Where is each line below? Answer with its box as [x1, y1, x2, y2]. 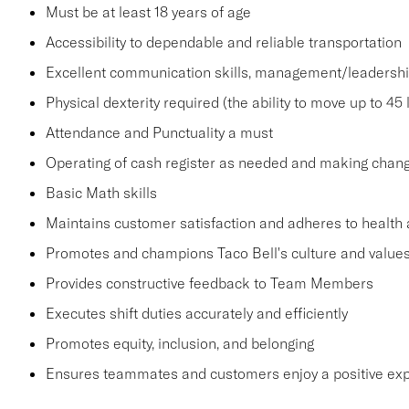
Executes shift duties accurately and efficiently [45, 304, 348, 322]
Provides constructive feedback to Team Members [45, 274, 373, 292]
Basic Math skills [45, 184, 157, 202]
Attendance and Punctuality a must [45, 123, 273, 142]
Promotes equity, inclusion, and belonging [45, 334, 314, 352]
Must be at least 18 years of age [45, 3, 251, 21]
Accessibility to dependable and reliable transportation [45, 33, 402, 51]
